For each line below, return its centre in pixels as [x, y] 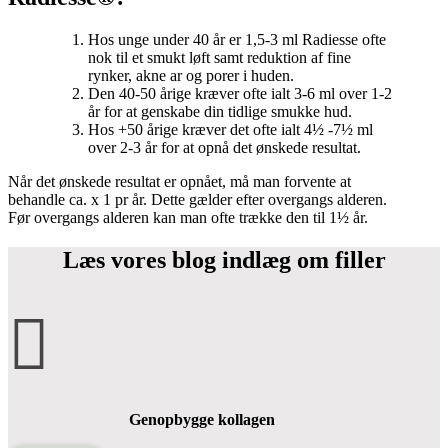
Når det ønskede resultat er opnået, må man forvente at [179, 182]
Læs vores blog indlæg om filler [224, 260]
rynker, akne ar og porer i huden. [191, 76]
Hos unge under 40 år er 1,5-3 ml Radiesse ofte [237, 40]
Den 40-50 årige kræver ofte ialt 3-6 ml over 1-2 [240, 94]
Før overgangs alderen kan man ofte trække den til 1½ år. [188, 218]
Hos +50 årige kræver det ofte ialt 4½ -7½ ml [230, 130]
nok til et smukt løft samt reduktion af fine [219, 58]
